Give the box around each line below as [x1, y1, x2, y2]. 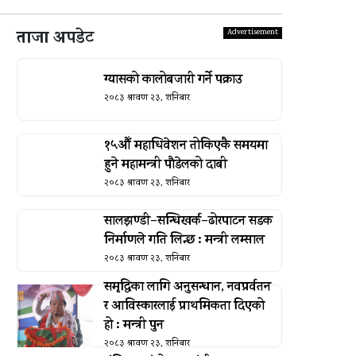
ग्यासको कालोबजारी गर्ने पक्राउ [103, 70, 242, 91]
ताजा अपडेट [17, 26, 94, 53]
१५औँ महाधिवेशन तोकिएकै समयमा [103, 136, 268, 157]
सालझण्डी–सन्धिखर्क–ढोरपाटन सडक [103, 211, 273, 233]
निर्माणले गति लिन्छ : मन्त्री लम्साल [103, 230, 265, 252]
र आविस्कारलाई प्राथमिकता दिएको [103, 296, 265, 318]
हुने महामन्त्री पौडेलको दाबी [103, 155, 227, 176]
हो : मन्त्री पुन [103, 315, 164, 337]
